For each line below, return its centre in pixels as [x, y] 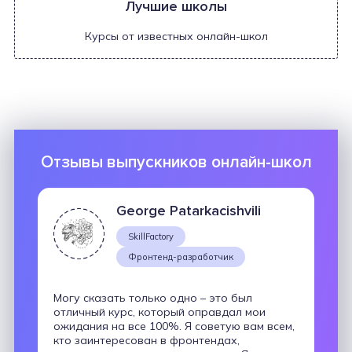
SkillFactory [150, 236]
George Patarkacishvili [188, 210]
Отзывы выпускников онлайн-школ [176, 162]
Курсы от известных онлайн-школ [176, 36]
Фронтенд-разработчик [180, 257]
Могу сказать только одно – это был [152, 297]
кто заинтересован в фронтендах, [146, 340]
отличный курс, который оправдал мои [159, 312]
